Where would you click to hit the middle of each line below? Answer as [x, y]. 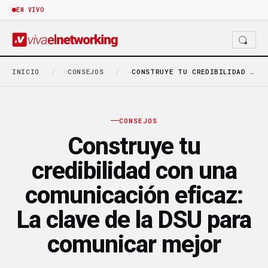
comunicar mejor [134, 244]
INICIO [26, 71]
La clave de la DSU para [134, 220]
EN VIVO [31, 10]
